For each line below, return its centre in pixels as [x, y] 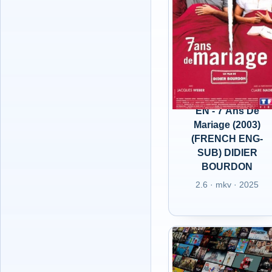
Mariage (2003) [227, 125]
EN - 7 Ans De [227, 111]
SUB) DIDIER [227, 153]
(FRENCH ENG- [227, 139]
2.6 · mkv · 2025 [227, 185]
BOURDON [227, 167]
